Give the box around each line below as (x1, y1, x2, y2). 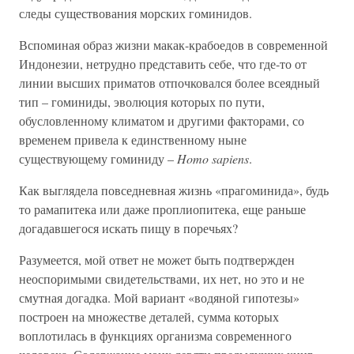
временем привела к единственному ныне (19, 130, 247, 148)
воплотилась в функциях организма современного (19, 326, 292, 344)
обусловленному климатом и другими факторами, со (19, 111, 304, 129)
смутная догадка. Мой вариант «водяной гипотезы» (19, 288, 299, 306)
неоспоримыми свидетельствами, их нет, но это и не (19, 269, 304, 287)
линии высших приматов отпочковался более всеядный (19, 73, 320, 91)
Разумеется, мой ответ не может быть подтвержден (19, 250, 295, 268)
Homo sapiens (177, 149, 249, 167)
